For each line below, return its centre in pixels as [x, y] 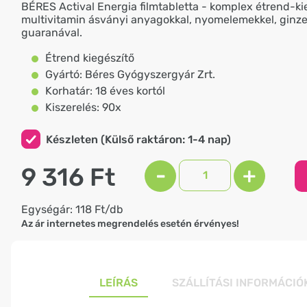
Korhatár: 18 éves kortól [105, 91]
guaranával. [52, 33]
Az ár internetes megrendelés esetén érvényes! [130, 223]
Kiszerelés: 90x [83, 107]
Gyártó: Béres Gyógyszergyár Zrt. [130, 74]
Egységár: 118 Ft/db [72, 209]
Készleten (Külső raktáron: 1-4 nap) [138, 139]
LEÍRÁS [118, 282]
